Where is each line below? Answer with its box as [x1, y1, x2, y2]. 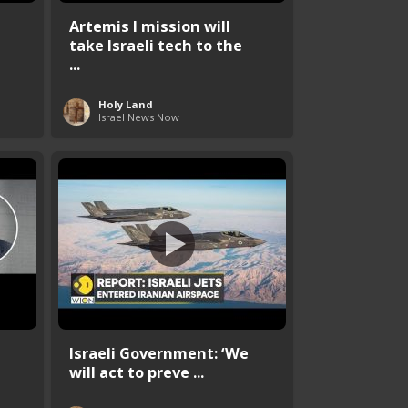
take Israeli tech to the [69, 34, 242, 56]
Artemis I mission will [69, 15, 230, 36]
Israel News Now [98, 109, 179, 124]
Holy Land [98, 97, 153, 111]
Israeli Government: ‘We [69, 342, 249, 363]
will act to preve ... [69, 361, 204, 382]
